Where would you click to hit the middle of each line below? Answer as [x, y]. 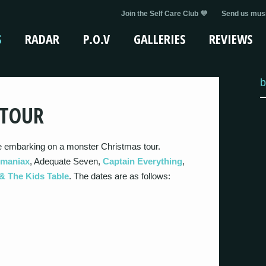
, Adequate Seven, [66, 161]
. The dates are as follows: [120, 176]
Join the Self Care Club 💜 [164, 14]
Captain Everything [142, 161]
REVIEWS [231, 39]
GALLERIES [159, 39]
